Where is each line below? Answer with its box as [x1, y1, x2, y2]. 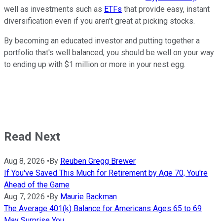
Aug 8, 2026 [4, 156, 45, 166]
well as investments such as [4, 4, 104, 14]
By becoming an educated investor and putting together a [4, 36, 200, 46]
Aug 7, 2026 [4, 191, 45, 201]
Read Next [4, 130, 60, 144]
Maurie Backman [60, 191, 117, 201]
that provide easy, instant [122, 4, 210, 14]
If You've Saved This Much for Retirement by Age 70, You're [4, 168, 208, 178]
